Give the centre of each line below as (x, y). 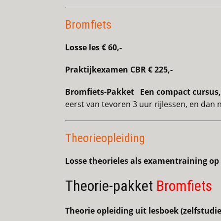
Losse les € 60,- (93, 48)
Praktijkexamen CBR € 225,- (119, 70)
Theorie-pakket (111, 186)
